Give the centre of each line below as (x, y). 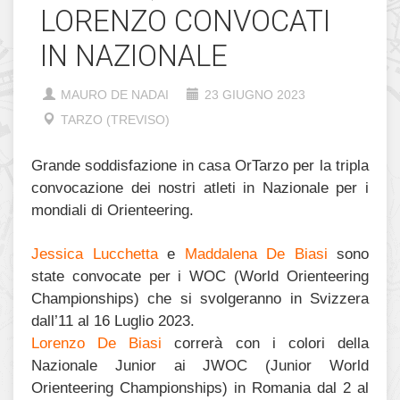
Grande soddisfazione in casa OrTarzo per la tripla (200, 166)
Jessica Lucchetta (95, 254)
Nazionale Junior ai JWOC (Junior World (200, 366)
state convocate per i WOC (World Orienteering (200, 277)
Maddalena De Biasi (256, 254)
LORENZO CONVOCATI (185, 21)
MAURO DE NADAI (115, 95)
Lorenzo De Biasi (97, 344)
